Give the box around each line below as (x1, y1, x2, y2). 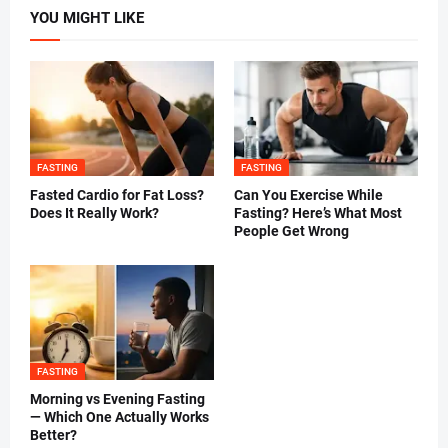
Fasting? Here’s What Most (234, 205, 402, 222)
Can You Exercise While (234, 187, 383, 204)
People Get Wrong (234, 223, 349, 240)
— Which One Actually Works (30, 409, 209, 426)
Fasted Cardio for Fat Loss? (30, 187, 204, 204)
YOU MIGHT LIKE (30, 9, 144, 28)
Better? (30, 427, 77, 444)
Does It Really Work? (30, 205, 159, 222)
